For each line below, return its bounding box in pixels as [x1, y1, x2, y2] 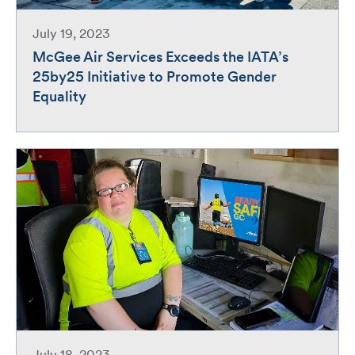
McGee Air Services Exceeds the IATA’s [32, 51, 288, 67]
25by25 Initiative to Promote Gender [32, 71, 277, 86]
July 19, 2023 [32, 29, 110, 42]
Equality [32, 90, 86, 106]
